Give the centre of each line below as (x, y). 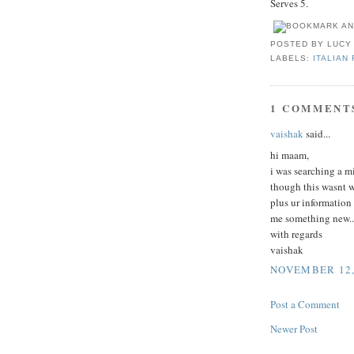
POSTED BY (299, 43)
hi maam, (290, 154)
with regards (296, 233)
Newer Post (294, 329)
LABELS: (292, 58)
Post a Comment (305, 305)
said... (317, 134)
